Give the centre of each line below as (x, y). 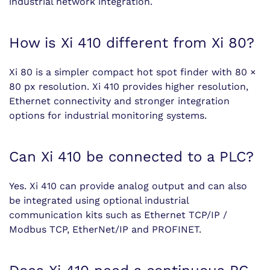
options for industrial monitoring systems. (108, 115)
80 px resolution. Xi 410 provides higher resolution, (129, 86)
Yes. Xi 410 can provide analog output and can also (128, 186)
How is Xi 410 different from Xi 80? (132, 43)
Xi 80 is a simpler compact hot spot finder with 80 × (133, 72)
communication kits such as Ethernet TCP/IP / (118, 215)
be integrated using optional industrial (99, 200)
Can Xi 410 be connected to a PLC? (131, 157)
